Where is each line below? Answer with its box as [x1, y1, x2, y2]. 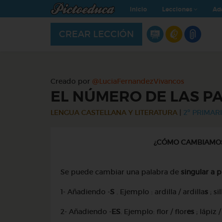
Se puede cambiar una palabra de [60, 167, 179, 176]
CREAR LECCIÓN [59, 29, 134, 40]
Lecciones [162, 5, 194, 13]
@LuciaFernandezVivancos [92, 77, 184, 86]
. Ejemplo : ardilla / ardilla [114, 187, 205, 196]
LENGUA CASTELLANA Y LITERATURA [51, 108, 177, 117]
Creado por [51, 77, 92, 86]
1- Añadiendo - [60, 187, 110, 196]
